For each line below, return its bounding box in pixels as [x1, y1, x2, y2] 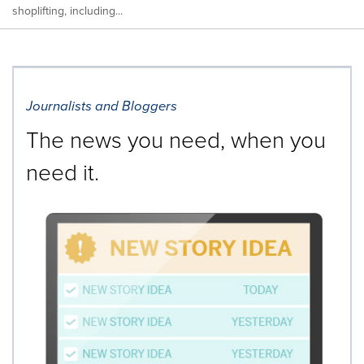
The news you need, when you [26, 123, 326, 155]
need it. [26, 156, 99, 188]
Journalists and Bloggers [26, 96, 177, 116]
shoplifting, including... [12, 2, 123, 19]
